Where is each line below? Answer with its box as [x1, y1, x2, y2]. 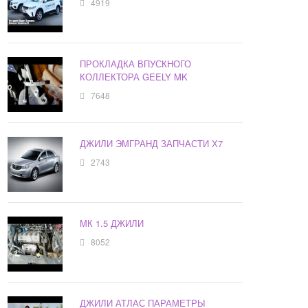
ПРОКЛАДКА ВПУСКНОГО [80, 57, 192, 71]
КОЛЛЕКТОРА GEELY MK [80, 70, 188, 84]
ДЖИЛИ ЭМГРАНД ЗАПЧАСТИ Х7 [80, 137, 223, 151]
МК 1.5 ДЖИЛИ [80, 217, 144, 230]
